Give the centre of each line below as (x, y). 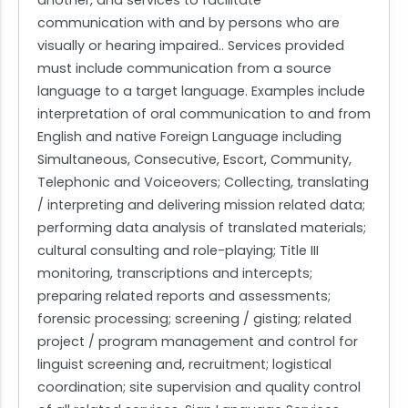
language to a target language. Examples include (201, 92)
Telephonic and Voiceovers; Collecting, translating (203, 183)
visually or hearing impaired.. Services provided (191, 46)
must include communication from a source (184, 69)
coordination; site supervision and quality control (199, 388)
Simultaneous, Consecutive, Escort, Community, (194, 160)
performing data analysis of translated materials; (202, 228)
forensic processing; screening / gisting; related (194, 319)
